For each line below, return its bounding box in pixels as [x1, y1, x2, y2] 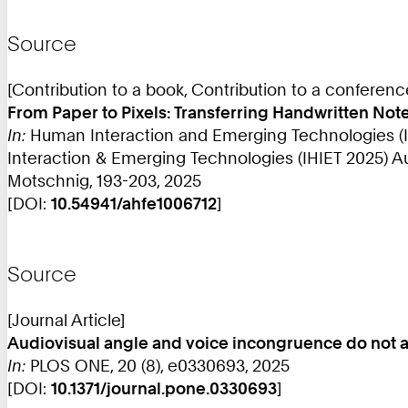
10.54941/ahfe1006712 [51, 192, 217, 213]
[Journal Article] [7, 309, 126, 330]
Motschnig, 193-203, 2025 [7, 169, 201, 190]
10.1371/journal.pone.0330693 [51, 377, 277, 398]
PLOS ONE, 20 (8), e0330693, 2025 [25, 354, 290, 375]
